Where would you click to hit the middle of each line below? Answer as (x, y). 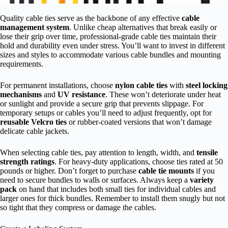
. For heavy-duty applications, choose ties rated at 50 (139, 162)
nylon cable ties (141, 85)
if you (204, 171)
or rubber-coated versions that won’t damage (139, 122)
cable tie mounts (166, 171)
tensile (207, 153)
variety (202, 180)
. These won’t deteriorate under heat (163, 95)
